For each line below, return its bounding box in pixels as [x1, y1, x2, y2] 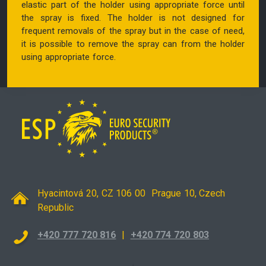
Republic [37, 201, 74, 213]
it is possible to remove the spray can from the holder [21, 38, 245, 49]
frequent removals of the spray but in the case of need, [21, 25, 245, 36]
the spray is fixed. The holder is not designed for [21, 12, 245, 23]
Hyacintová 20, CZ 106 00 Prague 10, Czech [37, 187, 226, 199]
